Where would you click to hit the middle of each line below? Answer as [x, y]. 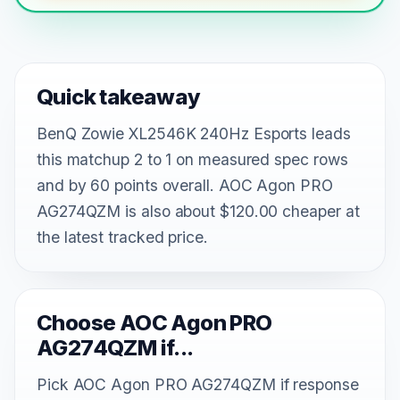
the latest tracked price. [122, 237]
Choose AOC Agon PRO [154, 322]
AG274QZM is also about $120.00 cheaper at [198, 211]
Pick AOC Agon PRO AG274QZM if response [198, 384]
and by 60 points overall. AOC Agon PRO [185, 185]
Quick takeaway [119, 96]
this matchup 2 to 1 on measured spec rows [192, 159]
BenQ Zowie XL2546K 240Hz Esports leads [194, 133]
